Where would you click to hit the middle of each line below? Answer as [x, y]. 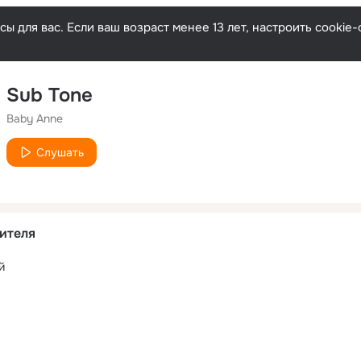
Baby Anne [35, 118]
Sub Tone [50, 95]
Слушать [60, 152]
